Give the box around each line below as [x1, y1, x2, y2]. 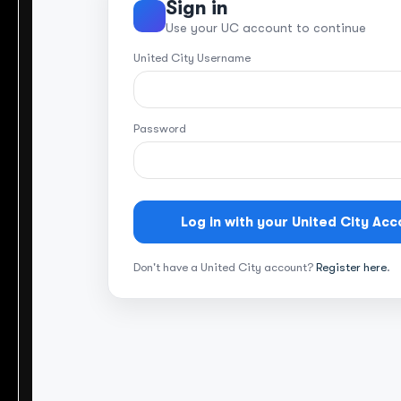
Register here [316, 260, 387, 275]
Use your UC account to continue [166, 21, 366, 36]
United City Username [133, 51, 251, 65]
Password [133, 122, 186, 136]
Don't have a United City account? [133, 260, 316, 275]
